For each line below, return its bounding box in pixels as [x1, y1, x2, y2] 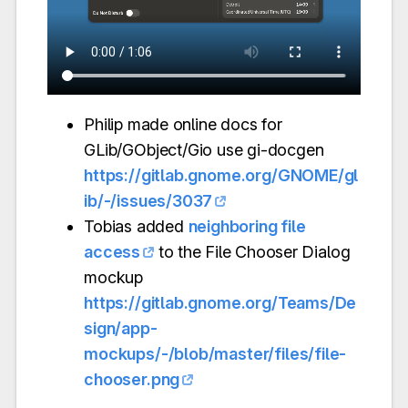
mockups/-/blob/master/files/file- [84, 343, 347, 363]
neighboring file [188, 216, 306, 236]
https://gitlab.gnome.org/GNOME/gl [84, 165, 359, 185]
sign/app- [84, 318, 158, 338]
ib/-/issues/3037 [84, 190, 213, 210]
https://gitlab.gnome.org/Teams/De [84, 292, 357, 312]
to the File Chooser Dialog [154, 241, 351, 261]
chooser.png [84, 369, 180, 389]
